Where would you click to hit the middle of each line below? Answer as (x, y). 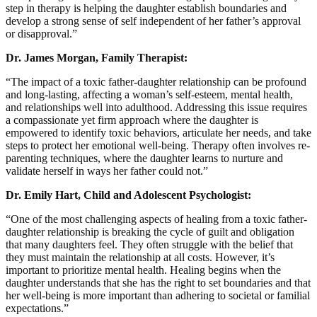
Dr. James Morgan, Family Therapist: (98, 58)
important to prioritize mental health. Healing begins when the (143, 270)
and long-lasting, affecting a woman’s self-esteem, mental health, (149, 95)
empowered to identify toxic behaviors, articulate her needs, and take (158, 133)
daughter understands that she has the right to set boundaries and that (158, 283)
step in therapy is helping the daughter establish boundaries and (146, 8)
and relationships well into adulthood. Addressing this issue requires (156, 108)
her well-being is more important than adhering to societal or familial (158, 296)
